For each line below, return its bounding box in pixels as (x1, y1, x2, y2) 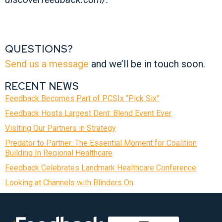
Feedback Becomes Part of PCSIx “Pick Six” (5, 93, 160, 103)
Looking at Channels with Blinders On (5, 177, 133, 187)
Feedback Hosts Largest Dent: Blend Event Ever (5, 108, 171, 118)
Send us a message (5, 58, 89, 70)
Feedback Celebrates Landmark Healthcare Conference (5, 163, 196, 172)
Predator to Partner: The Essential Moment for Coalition (5, 138, 197, 148)
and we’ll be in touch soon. (89, 58, 205, 70)
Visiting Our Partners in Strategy (5, 123, 116, 133)
